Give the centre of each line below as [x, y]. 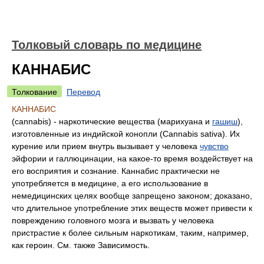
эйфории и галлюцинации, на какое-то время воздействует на [132, 159]
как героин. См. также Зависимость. [81, 245]
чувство [214, 146]
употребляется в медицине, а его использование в [110, 183]
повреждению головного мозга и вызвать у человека [113, 220]
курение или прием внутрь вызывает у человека [106, 146]
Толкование [34, 92]
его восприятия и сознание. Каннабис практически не [116, 171]
